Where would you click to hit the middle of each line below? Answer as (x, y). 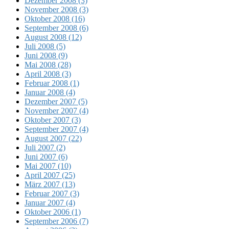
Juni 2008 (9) (46, 55)
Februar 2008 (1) (52, 83)
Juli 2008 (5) (45, 46)
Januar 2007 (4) (50, 202)
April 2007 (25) (50, 175)
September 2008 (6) (56, 28)
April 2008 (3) (48, 74)
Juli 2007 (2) (45, 147)
